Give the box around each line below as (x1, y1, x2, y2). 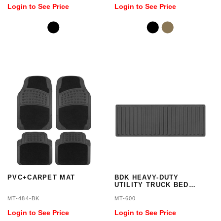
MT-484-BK (7, 195, 39, 201)
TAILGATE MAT (114, 188, 169, 196)
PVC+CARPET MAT (7, 174, 75, 181)
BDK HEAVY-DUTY (114, 174, 179, 181)
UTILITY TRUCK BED (114, 181, 189, 188)
